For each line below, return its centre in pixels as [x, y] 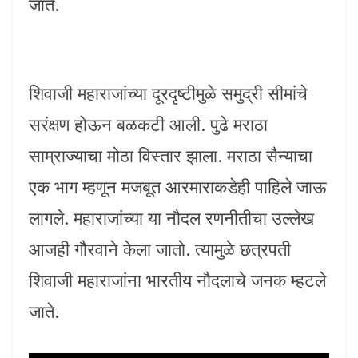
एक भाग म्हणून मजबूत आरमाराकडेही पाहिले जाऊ [178, 187]
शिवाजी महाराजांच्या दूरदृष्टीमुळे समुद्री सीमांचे [168, 93]
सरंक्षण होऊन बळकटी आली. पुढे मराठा [148, 124]
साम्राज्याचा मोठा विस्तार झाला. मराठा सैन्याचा [171, 155]
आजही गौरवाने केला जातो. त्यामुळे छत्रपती [160, 249]
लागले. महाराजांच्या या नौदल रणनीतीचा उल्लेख [171, 218]
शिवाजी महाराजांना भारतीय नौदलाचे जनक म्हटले [177, 280]
